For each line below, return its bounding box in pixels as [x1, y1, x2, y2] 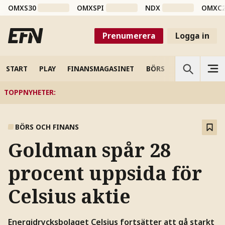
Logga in [175, 30, 209, 41]
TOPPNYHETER [4, 87, 54, 97]
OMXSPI [77, 3, 104, 13]
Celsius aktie [8, 183, 131, 209]
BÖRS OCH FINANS [15, 122, 79, 132]
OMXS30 [8, 3, 36, 13]
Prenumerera [102, 30, 156, 41]
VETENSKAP [176, 63, 216, 73]
